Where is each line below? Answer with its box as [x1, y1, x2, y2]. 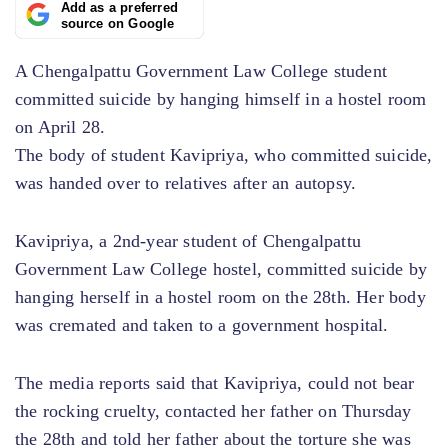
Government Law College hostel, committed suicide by [15, 258, 428, 279]
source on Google [60, 16, 175, 31]
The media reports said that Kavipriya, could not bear [15, 372, 415, 393]
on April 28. [15, 116, 106, 137]
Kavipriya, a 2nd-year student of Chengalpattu [15, 230, 362, 251]
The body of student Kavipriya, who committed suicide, [15, 144, 433, 165]
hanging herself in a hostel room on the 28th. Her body [15, 286, 426, 307]
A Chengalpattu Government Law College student [15, 60, 388, 81]
